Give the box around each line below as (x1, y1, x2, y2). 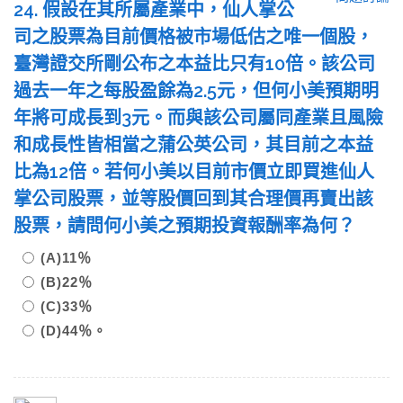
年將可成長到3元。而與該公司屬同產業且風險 (13, 107, 383, 129)
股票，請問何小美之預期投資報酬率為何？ (13, 215, 373, 237)
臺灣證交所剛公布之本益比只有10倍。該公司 (13, 53, 375, 75)
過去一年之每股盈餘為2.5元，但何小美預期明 (13, 80, 379, 102)
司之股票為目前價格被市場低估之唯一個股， (13, 26, 373, 48)
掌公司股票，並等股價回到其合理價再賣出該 (13, 188, 373, 210)
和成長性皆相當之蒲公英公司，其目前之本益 (13, 134, 373, 156)
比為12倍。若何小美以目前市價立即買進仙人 (13, 161, 374, 183)
